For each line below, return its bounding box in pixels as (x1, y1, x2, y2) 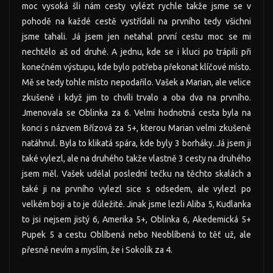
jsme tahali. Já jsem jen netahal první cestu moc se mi (22, 32, 251, 42)
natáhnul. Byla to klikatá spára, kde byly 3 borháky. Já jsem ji (22, 138, 251, 149)
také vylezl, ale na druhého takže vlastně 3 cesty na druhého (22, 154, 251, 164)
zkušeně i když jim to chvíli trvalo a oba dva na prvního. (22, 93, 251, 103)
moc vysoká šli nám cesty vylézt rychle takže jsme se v (22, 1, 251, 12)
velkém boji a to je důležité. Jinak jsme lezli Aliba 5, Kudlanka (22, 199, 251, 210)
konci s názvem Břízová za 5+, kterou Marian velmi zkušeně (22, 123, 251, 133)
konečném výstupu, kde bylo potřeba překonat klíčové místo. (22, 62, 251, 73)
